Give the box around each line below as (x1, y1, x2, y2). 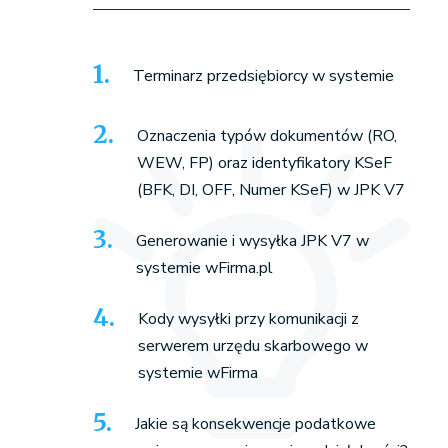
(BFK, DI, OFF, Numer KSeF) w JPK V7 (136, 179, 405, 201)
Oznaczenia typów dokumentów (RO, (136, 125, 397, 147)
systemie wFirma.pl (135, 257, 273, 279)
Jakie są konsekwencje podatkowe (134, 413, 376, 435)
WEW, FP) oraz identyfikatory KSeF (136, 152, 392, 174)
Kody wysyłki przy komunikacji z (137, 308, 359, 330)
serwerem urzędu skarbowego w (137, 335, 368, 357)
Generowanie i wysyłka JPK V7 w (135, 230, 369, 252)
